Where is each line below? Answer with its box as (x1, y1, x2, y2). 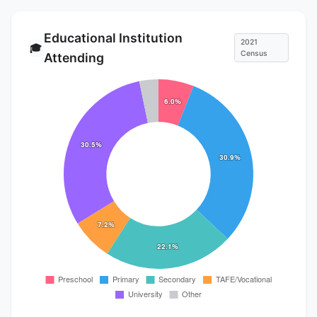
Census (240, 48, 267, 58)
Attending (43, 50, 104, 65)
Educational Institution (43, 30, 183, 45)
